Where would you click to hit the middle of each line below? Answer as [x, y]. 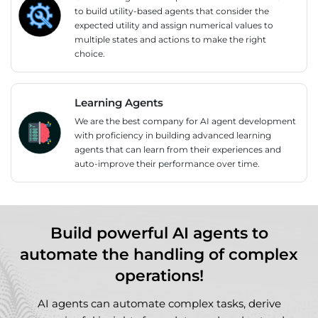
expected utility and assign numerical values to [174, 26]
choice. [90, 54]
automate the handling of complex [159, 255]
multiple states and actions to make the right [170, 40]
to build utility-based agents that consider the [172, 11]
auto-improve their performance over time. [167, 163]
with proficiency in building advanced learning [173, 135]
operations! [159, 276]
